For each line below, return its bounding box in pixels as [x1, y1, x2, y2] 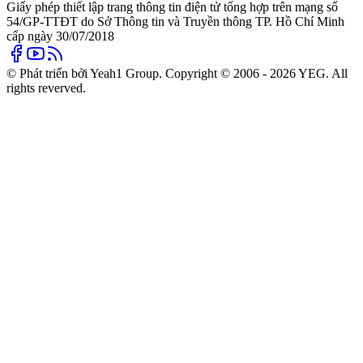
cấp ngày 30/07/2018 [6, 28, 114, 43]
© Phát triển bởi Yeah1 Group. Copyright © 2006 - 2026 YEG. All [6, 66, 348, 80]
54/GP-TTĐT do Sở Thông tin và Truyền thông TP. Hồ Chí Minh [6, 14, 344, 28]
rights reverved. [6, 80, 86, 95]
